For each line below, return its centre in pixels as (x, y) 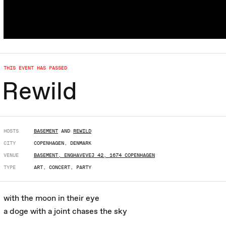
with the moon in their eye (51, 198)
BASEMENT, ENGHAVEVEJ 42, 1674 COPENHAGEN (94, 155)
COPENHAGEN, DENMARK (63, 143)
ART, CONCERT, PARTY (63, 167)
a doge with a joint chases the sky (65, 211)
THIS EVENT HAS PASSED (35, 67)
